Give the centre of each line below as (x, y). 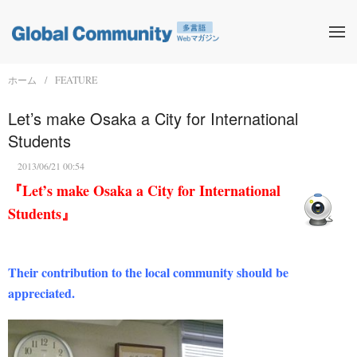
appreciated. (41, 293)
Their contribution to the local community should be (148, 272)
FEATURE (76, 80)
